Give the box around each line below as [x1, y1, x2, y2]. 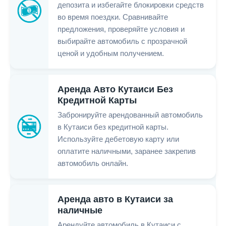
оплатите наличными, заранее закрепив [58, 147, 196, 156]
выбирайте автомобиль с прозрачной [58, 37, 187, 46]
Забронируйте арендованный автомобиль [58, 111, 203, 120]
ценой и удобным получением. [58, 49, 164, 58]
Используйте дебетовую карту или [58, 135, 179, 144]
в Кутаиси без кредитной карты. [58, 123, 168, 132]
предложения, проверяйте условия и [58, 25, 185, 34]
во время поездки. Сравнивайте [58, 13, 168, 22]
